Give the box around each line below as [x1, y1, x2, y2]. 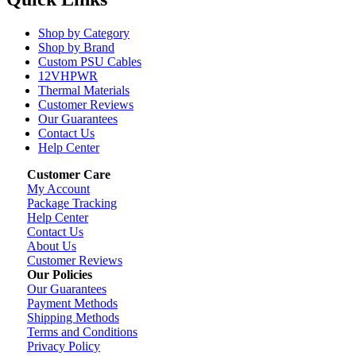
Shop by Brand [38, 41, 114, 55]
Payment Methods [27, 296, 118, 311]
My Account [27, 182, 90, 196]
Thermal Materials [38, 83, 130, 98]
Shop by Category [38, 26, 130, 41]
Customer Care [27, 168, 110, 182]
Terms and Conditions [27, 325, 137, 339]
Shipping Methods [27, 311, 119, 325]
